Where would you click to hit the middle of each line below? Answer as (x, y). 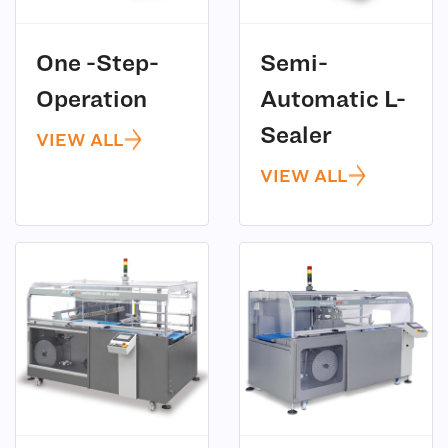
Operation (91, 98)
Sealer (296, 134)
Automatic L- (333, 98)
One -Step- (97, 62)
